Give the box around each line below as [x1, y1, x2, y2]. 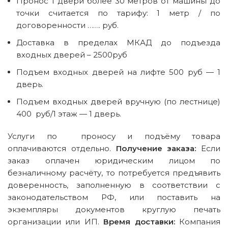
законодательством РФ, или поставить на [8, 192, 220, 202]
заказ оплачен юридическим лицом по [8, 156, 220, 165]
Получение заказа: [116, 144, 196, 153]
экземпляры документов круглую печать [8, 205, 220, 214]
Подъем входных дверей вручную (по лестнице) [16, 97, 220, 106]
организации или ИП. [8, 217, 104, 226]
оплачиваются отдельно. [8, 144, 116, 153]
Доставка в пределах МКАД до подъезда [16, 38, 220, 47]
